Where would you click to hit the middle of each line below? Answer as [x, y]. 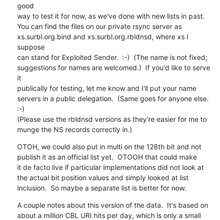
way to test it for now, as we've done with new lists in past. [111, 16]
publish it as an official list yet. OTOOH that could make [107, 157]
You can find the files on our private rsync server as [99, 26]
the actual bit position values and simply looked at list [103, 177]
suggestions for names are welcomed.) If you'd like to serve [113, 67]
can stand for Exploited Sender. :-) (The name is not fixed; [112, 57]
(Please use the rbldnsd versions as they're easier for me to [112, 119]
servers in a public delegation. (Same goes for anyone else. [113, 98]
